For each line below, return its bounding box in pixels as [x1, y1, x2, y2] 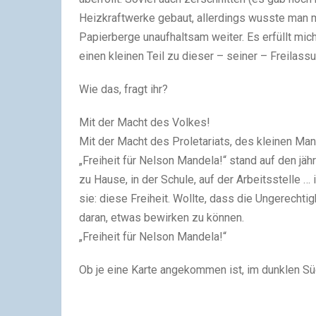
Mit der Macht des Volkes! [79, 116, 210, 129]
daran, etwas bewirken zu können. [79, 211, 244, 224]
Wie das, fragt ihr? [79, 83, 168, 96]
